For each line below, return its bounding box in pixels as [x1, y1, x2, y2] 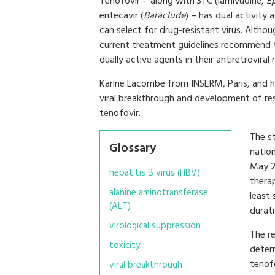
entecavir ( [99, 8, 144, 24]
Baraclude [144, 8, 185, 24]
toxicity [109, 238, 140, 253]
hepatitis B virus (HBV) [109, 166, 200, 180]
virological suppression [109, 219, 201, 233]
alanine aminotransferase [109, 185, 208, 200]
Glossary [109, 139, 156, 158]
